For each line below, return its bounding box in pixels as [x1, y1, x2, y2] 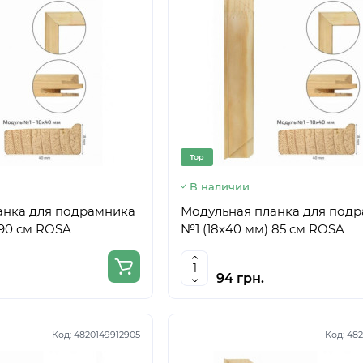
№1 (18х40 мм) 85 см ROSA [181, 221, 344, 237]
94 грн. [216, 271, 264, 286]
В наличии [190, 180, 250, 193]
